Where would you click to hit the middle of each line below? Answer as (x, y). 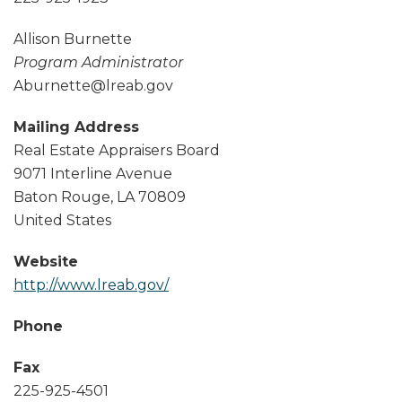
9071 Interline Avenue (93, 173)
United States (62, 220)
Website (46, 261)
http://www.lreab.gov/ (91, 284)
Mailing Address (76, 127)
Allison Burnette (73, 39)
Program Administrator (98, 62)
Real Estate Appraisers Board (117, 150)
